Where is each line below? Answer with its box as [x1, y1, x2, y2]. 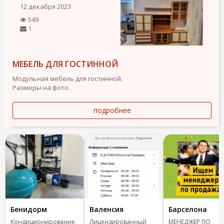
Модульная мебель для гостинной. [12, 73, 122, 83]
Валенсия [89, 204, 123, 214]
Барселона [168, 204, 207, 214]
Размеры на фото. [12, 82, 70, 92]
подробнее [93, 105, 131, 115]
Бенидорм [10, 204, 47, 214]
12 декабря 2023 [20, 2, 71, 11]
